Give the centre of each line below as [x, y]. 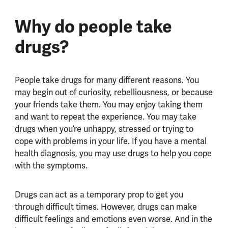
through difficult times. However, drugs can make [106, 207]
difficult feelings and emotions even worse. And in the [113, 219]
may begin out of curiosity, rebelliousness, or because [113, 92]
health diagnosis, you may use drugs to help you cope [113, 153]
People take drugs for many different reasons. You [107, 80]
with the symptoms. [51, 165]
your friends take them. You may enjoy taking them [108, 104]
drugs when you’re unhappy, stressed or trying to [104, 129]
